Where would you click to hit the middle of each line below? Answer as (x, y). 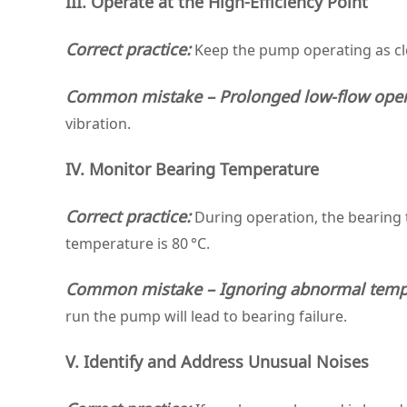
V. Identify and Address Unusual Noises (217, 362)
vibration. (98, 124)
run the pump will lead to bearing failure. (206, 316)
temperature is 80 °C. (138, 243)
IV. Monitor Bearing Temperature (192, 169)
